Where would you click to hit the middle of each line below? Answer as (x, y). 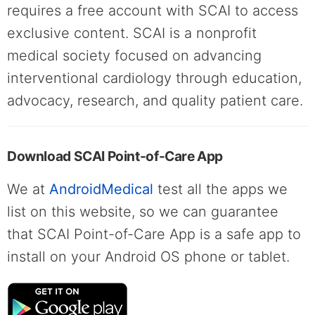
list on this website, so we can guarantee (143, 211)
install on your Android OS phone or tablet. (148, 256)
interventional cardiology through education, (154, 78)
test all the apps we (220, 189)
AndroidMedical (101, 189)
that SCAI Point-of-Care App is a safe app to (154, 234)
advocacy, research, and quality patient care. (155, 100)
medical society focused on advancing (134, 55)
